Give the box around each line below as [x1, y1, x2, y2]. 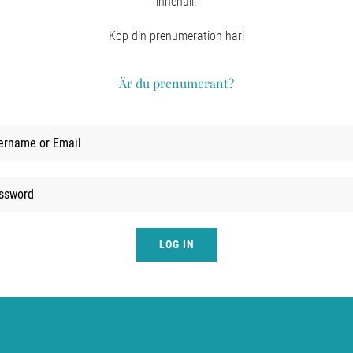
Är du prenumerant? [119, 74, 234, 91]
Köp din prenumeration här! [109, 28, 244, 43]
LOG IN [158, 237, 195, 251]
